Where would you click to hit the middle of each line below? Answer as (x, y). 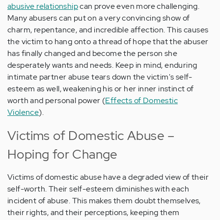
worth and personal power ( (56, 101)
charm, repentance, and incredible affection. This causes (108, 30)
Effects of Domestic (142, 101)
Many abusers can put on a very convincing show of (99, 18)
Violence (23, 112)
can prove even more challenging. (139, 6)
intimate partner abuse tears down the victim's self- (100, 77)
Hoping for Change (63, 154)
